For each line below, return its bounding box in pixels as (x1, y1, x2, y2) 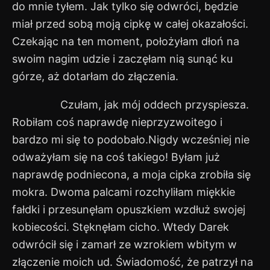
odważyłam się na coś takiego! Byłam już (12, 151, 220, 164)
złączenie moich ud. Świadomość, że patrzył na (12, 256, 253, 269)
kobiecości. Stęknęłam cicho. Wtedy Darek (12, 221, 229, 234)
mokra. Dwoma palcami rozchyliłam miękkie (12, 186, 235, 199)
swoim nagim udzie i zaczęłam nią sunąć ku (12, 52, 233, 66)
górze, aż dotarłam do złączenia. (12, 70, 178, 83)
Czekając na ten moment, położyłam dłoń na (12, 35, 239, 48)
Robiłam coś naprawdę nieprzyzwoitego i (12, 116, 222, 129)
